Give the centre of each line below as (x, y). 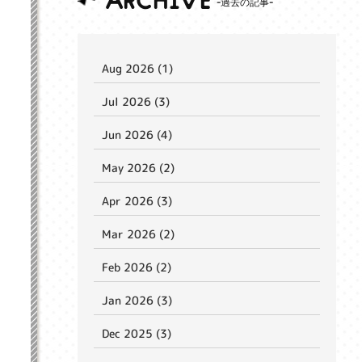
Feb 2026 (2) (137, 267)
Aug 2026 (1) (137, 68)
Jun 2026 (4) (137, 134)
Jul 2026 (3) (136, 101)
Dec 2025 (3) (137, 333)
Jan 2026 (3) (137, 300)
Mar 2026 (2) (138, 234)
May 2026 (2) (138, 167)
